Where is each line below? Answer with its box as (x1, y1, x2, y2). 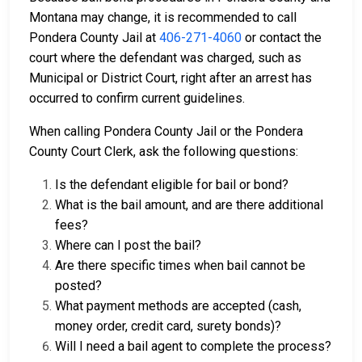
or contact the (242, 30, 322, 46)
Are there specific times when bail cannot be (55, 258, 305, 274)
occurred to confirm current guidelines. (29, 90, 245, 107)
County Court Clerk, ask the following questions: (29, 144, 298, 160)
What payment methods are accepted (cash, (55, 298, 301, 314)
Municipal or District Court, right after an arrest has (29, 70, 312, 86)
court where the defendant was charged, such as (29, 50, 301, 66)
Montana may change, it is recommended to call (29, 10, 297, 26)
